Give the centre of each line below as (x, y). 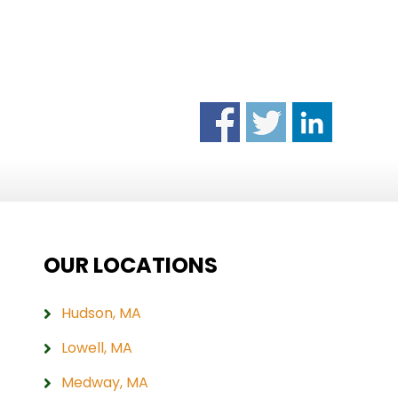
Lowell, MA (96, 347)
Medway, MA (104, 382)
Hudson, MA (101, 313)
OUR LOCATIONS (130, 265)
